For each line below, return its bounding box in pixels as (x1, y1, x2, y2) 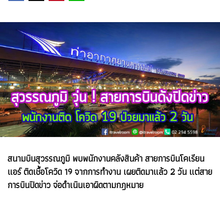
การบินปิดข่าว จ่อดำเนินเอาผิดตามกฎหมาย (7, 177, 143, 192)
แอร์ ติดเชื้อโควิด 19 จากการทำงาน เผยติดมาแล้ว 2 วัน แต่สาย (7, 164, 212, 179)
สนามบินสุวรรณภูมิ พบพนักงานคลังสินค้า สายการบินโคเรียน (7, 151, 204, 165)
